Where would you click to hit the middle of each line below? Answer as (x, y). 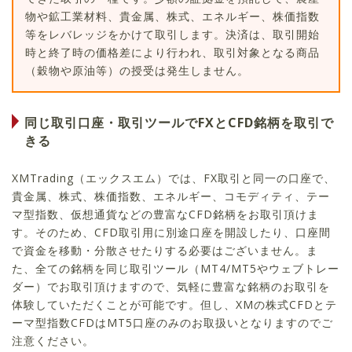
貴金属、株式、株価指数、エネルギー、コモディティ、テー (171, 196)
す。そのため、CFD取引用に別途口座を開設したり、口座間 (171, 232)
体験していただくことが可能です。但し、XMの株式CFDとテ (174, 304)
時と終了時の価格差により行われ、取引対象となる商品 (172, 52)
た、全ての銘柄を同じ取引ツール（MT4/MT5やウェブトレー (176, 268)
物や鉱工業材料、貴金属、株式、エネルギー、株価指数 (172, 16)
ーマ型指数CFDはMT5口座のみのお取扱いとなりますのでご (172, 322)
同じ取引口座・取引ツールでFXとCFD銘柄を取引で (179, 123)
